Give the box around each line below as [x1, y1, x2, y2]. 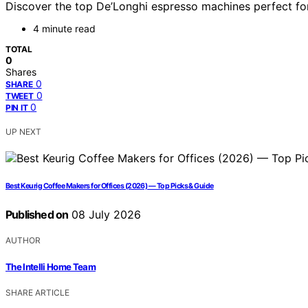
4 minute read [33, 23, 96, 35]
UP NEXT [5, 126, 41, 137]
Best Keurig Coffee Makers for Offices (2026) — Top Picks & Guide [5, 181, 214, 191]
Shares [5, 66, 36, 78]
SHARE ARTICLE [5, 287, 69, 298]
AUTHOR [5, 235, 41, 246]
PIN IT [5, 102, 28, 113]
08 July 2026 [68, 208, 142, 222]
